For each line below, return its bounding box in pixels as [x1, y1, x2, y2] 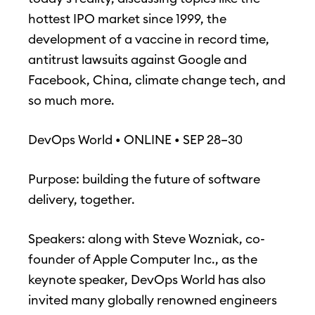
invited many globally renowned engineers [28, 292, 277, 309]
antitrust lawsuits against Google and [28, 51, 247, 68]
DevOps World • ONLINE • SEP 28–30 [28, 131, 243, 148]
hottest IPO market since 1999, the [28, 11, 226, 27]
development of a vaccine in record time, [28, 31, 269, 48]
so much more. [28, 92, 115, 109]
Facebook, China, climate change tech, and [28, 72, 285, 89]
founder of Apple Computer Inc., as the [28, 251, 257, 268]
